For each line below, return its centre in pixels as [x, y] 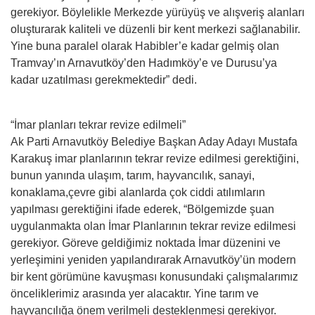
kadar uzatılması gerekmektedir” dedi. [104, 79]
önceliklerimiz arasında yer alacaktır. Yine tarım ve [135, 293]
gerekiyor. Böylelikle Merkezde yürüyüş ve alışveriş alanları [157, 12]
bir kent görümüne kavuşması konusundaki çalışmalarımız [154, 276]
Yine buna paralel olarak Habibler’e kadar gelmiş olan [145, 46]
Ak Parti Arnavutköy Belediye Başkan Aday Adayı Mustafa [154, 141]
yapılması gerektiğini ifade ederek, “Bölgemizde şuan [142, 209]
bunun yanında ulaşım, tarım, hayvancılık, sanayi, [133, 175]
